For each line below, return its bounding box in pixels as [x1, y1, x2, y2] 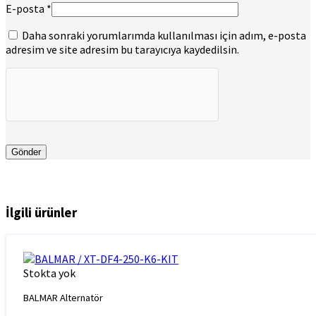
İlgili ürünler [6, 205, 77, 221]
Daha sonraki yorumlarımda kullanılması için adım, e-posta [22, 28, 306, 42]
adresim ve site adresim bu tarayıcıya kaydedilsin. [6, 42, 239, 56]
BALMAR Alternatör [23, 291, 103, 304]
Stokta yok [23, 266, 75, 281]
